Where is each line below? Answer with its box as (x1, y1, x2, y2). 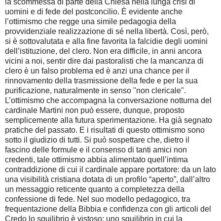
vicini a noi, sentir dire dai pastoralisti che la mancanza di (5, 57, 204, 66)
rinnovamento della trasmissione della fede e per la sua (5, 76, 198, 85)
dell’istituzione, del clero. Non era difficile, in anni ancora (5, 47, 202, 56)
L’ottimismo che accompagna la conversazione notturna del (5, 96, 212, 105)
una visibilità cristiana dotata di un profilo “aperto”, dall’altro (5, 175, 210, 184)
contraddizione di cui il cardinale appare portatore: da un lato (5, 165, 216, 174)
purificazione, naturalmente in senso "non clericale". (5, 86, 186, 95)
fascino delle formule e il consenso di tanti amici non (5, 146, 187, 154)
